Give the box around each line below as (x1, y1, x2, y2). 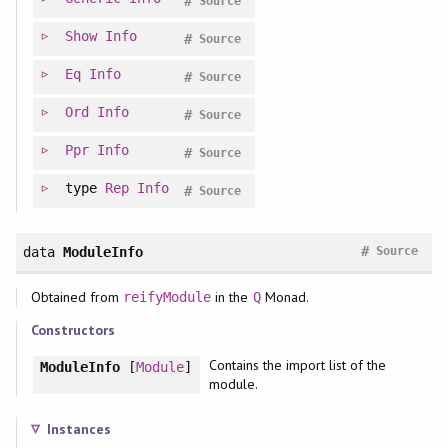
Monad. (260, 287, 309, 306)
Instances (46, 419, 111, 438)
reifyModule (123, 288, 212, 305)
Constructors (30, 320, 115, 339)
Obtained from (30, 287, 124, 306)
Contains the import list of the (208, 355, 387, 374)
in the (211, 287, 253, 306)
